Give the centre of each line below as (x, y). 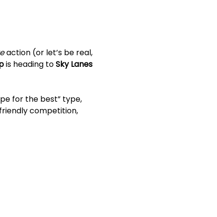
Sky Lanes (75, 64)
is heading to (30, 64)
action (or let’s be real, (49, 52)
